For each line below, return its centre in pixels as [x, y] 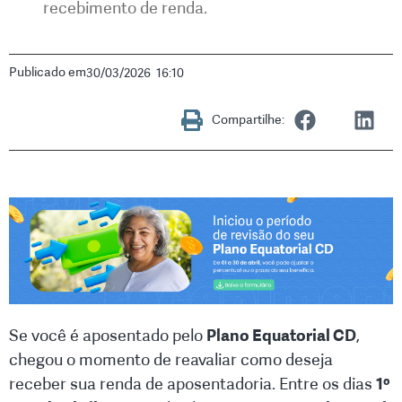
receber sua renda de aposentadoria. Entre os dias [192, 385]
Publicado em [48, 73]
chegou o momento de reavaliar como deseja [171, 360]
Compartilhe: [248, 120]
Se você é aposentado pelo [108, 336]
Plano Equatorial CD [281, 336]
